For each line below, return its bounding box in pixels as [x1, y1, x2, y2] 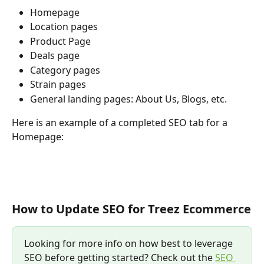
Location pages [30, 20, 98, 34]
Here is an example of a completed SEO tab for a [12, 116, 230, 130]
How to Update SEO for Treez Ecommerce [12, 200, 251, 217]
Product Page [30, 34, 91, 48]
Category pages [30, 63, 100, 77]
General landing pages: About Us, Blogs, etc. [30, 92, 227, 105]
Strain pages [30, 78, 86, 91]
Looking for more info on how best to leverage [24, 236, 235, 250]
